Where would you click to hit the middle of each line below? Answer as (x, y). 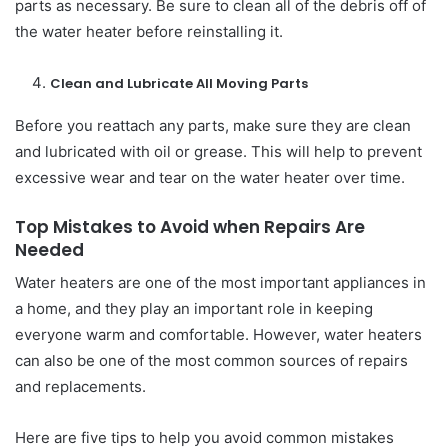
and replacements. (80, 386)
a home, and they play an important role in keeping (194, 308)
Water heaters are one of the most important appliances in (220, 282)
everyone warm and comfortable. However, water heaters (218, 334)
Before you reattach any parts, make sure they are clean (213, 125)
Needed (49, 249)
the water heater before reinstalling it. (149, 31)
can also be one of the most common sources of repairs (211, 360)
